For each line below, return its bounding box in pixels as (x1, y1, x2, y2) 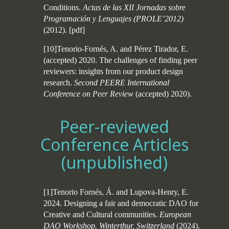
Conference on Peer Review (43, 89, 133, 98)
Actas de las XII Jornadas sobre (83, 3, 186, 12)
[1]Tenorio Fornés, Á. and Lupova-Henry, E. (43, 188, 189, 196)
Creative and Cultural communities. (43, 210, 159, 219)
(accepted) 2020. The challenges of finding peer (43, 56, 197, 64)
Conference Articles (40, 133, 189, 155)
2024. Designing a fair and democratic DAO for (43, 199, 198, 208)
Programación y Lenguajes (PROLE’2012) (43, 14, 184, 23)
